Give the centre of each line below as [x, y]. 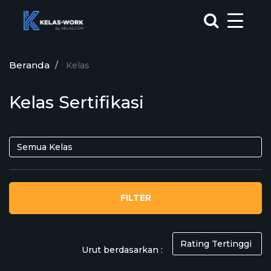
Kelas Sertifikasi [77, 102]
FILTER [135, 198]
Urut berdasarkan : [122, 250]
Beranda [29, 65]
